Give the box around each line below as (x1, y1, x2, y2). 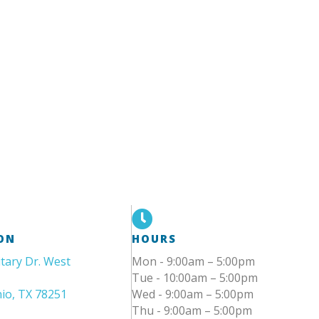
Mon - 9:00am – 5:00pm (132, 253, 256, 270)
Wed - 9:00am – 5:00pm (132, 286, 254, 303)
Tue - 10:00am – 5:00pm (132, 270, 258, 286)
